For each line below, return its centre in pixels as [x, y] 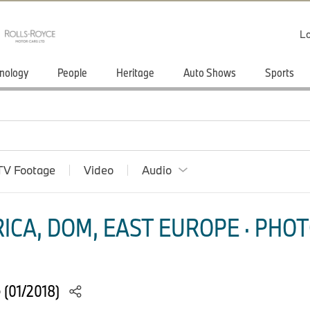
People [72, 72]
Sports [280, 72]
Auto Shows [210, 72]
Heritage [135, 72]
